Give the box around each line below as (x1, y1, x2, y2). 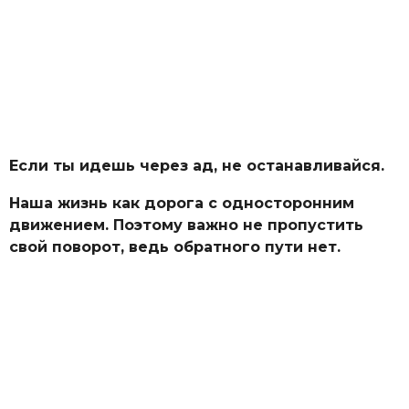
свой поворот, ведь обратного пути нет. (9, 237, 341, 256)
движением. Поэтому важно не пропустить (9, 215, 363, 234)
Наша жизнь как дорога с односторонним (9, 194, 354, 212)
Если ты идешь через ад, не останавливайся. (9, 157, 384, 175)
